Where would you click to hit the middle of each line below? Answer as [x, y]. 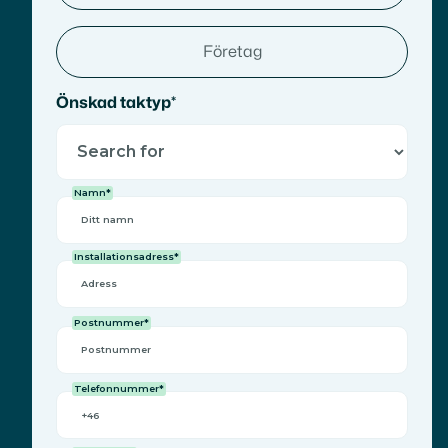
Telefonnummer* [119, 388]
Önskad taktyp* [116, 102]
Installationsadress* [126, 257]
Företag [232, 51]
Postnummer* [111, 322]
